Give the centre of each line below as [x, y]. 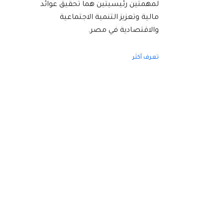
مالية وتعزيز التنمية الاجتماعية [109, 18]
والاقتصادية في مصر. [123, 31]
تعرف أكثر [146, 58]
